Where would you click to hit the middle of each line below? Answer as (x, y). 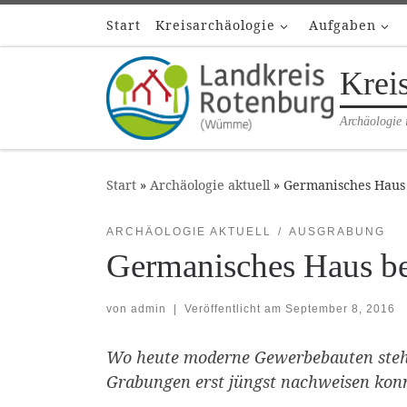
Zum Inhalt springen (95, 26)
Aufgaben (343, 25)
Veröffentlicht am (234, 309)
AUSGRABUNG (337, 231)
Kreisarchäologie (215, 25)
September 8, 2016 (340, 309)
